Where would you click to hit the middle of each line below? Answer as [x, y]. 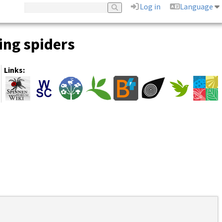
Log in [150, 7]
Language [197, 7]
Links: [14, 70]
